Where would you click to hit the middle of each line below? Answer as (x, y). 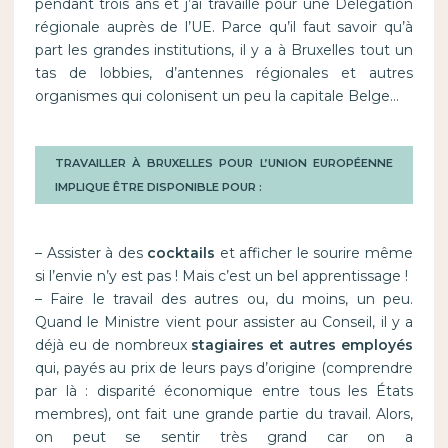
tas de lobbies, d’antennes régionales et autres (224, 73)
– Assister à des (91, 253)
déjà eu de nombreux (113, 345)
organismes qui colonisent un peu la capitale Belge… (216, 96)
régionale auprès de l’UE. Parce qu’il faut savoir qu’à (224, 27)
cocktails (181, 253)
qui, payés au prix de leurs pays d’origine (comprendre (224, 368)
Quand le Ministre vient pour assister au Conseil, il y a (224, 322)
